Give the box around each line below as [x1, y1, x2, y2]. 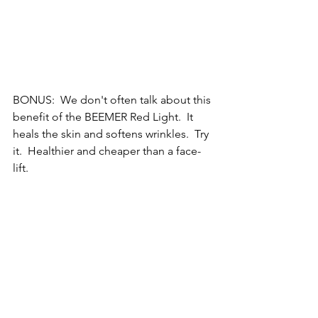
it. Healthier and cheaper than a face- [13, 144, 201, 158]
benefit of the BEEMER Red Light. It [13, 110, 196, 124]
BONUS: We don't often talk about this [13, 93, 214, 107]
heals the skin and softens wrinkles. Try [13, 127, 212, 141]
